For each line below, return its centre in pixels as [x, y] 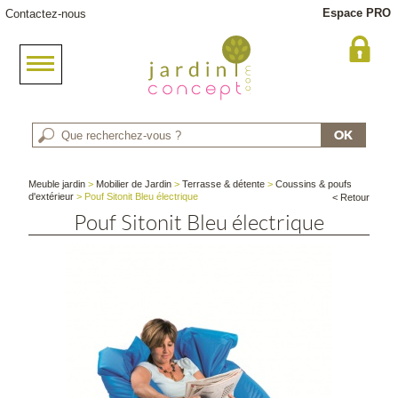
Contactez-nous [46, 14]
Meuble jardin [57, 184]
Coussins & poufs [314, 184]
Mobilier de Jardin [134, 184]
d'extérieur [52, 196]
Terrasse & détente [224, 184]
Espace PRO [357, 13]
